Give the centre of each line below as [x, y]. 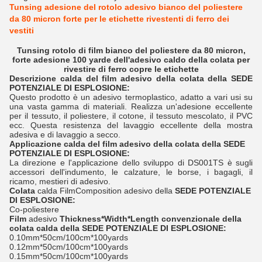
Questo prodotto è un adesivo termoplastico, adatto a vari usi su [131, 97]
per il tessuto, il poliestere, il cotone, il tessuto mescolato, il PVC [131, 116]
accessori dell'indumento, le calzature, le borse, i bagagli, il [131, 172]
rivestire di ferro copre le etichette [131, 69]
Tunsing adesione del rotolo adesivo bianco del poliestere [126, 7]
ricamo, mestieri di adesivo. [60, 181]
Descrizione [33, 78]
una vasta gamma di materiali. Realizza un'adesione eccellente [131, 106]
